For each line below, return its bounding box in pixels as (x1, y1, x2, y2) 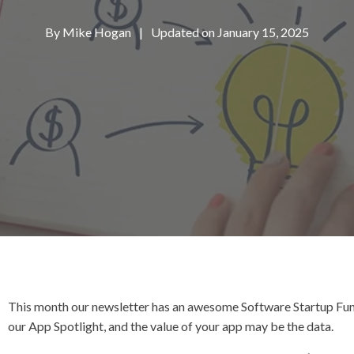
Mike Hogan (62, 24, 131, 40)
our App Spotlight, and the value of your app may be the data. (8, 318, 334, 333)
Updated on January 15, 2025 (151, 24, 309, 40)
